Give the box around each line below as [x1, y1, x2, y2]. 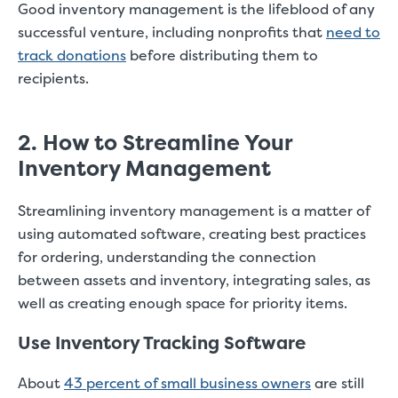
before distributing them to [126, 45, 318, 65]
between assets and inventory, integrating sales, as [18, 270, 370, 290]
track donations [18, 45, 126, 65]
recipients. [18, 68, 89, 88]
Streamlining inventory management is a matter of [18, 201, 370, 220]
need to [326, 22, 380, 42]
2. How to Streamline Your [18, 128, 292, 157]
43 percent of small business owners [64, 373, 311, 393]
